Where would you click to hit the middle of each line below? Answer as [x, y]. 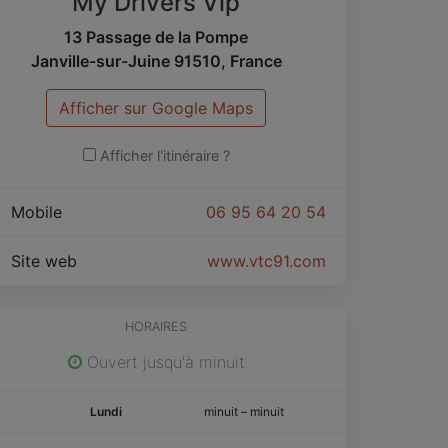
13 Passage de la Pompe [156, 36]
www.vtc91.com [266, 260]
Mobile [39, 211]
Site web [46, 260]
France [255, 60]
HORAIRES [156, 326]
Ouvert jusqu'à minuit [163, 361]
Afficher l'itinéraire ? [164, 155]
